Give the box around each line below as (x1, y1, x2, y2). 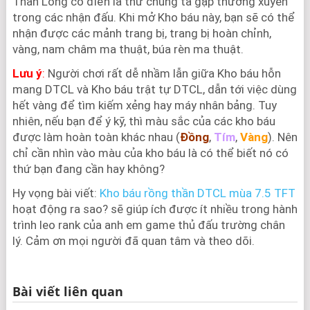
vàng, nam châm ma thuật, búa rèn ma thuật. (12, 42, 244, 57)
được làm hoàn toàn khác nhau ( (12, 130, 180, 145)
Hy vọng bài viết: (12, 186, 100, 201)
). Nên (267, 130, 298, 145)
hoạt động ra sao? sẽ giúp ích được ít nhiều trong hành (12, 202, 298, 217)
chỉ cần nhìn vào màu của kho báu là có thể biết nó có (12, 146, 289, 161)
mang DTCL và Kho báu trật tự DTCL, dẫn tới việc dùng (12, 82, 297, 97)
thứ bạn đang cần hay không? (12, 162, 165, 176)
